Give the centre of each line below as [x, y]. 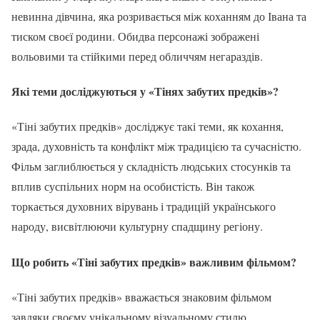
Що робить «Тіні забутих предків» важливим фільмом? [154, 261]
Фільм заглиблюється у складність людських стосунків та [151, 166]
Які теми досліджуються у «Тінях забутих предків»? [145, 91]
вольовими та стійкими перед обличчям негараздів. [137, 56]
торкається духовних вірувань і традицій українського [144, 206]
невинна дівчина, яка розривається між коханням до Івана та [159, 16]
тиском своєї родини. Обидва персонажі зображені [135, 36]
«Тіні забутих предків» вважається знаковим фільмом [141, 296]
